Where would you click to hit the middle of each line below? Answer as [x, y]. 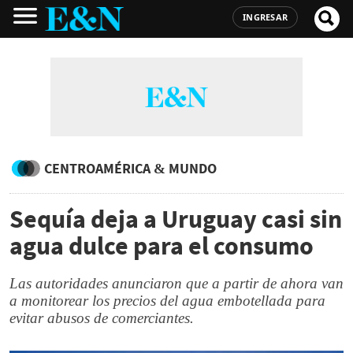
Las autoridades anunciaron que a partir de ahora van [176, 283]
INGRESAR [265, 17]
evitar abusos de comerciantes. [102, 318]
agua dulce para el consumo [162, 246]
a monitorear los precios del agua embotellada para [167, 301]
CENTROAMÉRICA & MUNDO [130, 168]
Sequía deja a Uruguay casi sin [176, 219]
